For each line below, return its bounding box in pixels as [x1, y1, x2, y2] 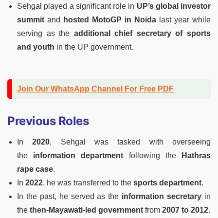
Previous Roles [7, 114, 89, 128]
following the [123, 151, 182, 160]
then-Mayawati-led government [30, 206, 143, 215]
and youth [17, 43, 54, 52]
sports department [133, 179, 201, 187]
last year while [156, 16, 211, 24]
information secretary [122, 192, 202, 201]
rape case [17, 165, 53, 174]
